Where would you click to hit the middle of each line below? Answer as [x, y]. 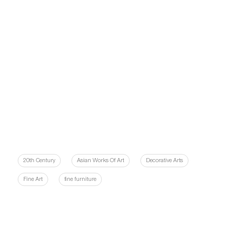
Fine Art [33, 180]
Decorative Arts [164, 161]
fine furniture [80, 180]
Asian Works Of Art [101, 161]
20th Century [39, 161]
